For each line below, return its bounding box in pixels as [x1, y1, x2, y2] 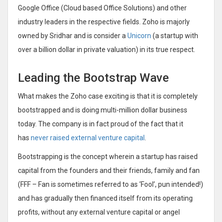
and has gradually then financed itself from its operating [18, 194, 193, 202]
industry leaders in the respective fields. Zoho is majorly [18, 17, 190, 26]
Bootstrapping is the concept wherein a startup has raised [18, 152, 198, 161]
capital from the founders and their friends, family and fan [18, 166, 200, 174]
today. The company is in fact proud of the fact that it [18, 119, 183, 128]
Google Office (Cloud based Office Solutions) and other [18, 3, 187, 12]
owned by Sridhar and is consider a [18, 31, 127, 40]
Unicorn [127, 31, 151, 40]
